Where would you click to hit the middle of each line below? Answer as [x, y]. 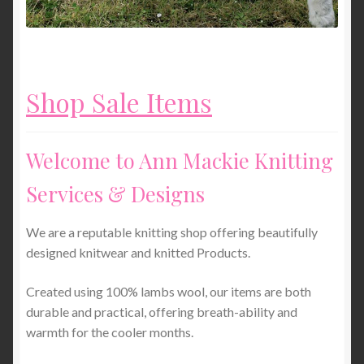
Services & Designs [115, 194]
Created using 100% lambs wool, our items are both [169, 291]
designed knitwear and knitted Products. [138, 253]
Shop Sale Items [119, 102]
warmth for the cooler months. [110, 331]
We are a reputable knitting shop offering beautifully [172, 232]
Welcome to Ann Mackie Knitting [180, 160]
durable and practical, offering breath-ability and [162, 311]
